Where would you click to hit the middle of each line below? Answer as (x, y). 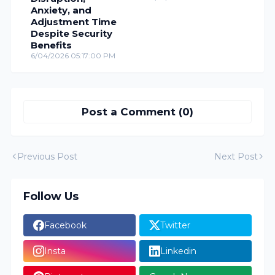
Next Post (236, 157)
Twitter (175, 225)
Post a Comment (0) (137, 112)
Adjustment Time (74, 22)
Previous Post (48, 157)
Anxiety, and (61, 10)
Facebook (66, 225)
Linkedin (178, 251)
